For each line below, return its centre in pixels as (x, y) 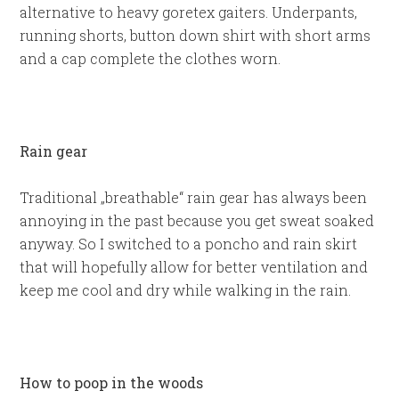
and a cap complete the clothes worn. (151, 58)
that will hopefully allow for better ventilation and (194, 267)
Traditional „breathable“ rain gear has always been (194, 197)
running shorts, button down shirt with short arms (195, 35)
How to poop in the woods (112, 383)
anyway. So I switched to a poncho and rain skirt (189, 244)
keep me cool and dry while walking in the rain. (186, 290)
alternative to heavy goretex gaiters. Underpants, (189, 12)
